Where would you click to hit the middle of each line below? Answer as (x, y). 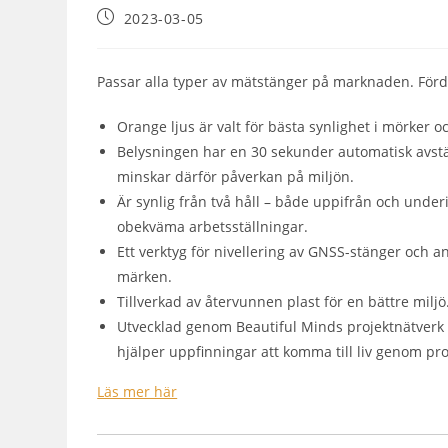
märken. (145, 276)
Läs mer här (137, 391)
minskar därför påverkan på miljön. (236, 176)
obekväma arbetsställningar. (213, 226)
